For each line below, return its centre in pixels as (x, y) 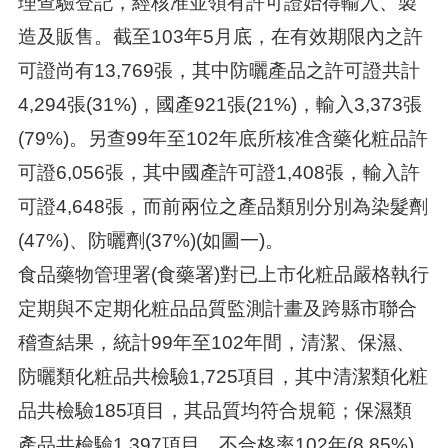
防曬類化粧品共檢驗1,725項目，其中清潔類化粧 (222, 376)
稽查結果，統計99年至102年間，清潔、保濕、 (216, 342)
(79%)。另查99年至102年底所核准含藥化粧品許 (222, 138)
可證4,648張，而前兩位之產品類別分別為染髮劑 (222, 206)
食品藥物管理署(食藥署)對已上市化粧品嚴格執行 (223, 274)
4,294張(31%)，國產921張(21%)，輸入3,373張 (219, 104)
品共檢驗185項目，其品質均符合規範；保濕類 (214, 410)
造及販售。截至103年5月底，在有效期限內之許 (220, 36)
